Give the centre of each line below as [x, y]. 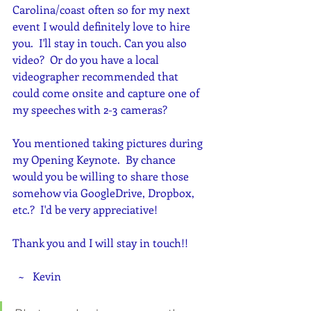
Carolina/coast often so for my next [103, 9]
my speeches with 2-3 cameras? [90, 109]
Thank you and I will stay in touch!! [100, 243]
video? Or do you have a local [87, 59]
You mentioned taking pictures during [109, 143]
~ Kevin [40, 276]
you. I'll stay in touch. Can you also [101, 43]
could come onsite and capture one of [107, 93]
